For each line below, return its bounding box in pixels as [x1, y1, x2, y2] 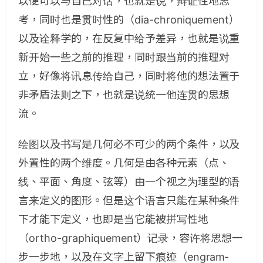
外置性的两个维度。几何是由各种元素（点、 [18, 157, 230, 169]
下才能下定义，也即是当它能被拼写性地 [18, 213, 208, 225]
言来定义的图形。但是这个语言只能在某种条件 [18, 194, 240, 207]
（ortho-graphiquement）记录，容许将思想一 [18, 232, 243, 244]
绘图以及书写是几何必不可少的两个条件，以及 [18, 138, 240, 150]
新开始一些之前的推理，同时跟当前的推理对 [18, 51, 230, 63]
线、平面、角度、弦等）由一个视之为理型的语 [18, 176, 240, 188]
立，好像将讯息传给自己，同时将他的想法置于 [18, 70, 240, 82]
